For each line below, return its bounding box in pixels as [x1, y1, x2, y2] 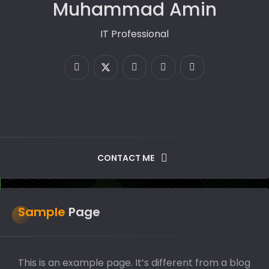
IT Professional [100, 27, 169, 41]
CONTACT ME [97, 152, 154, 164]
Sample [25, 204, 65, 220]
